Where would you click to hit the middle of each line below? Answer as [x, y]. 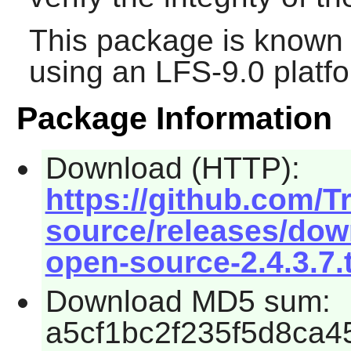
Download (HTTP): [172, 168]
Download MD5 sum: [188, 301]
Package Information [174, 119]
